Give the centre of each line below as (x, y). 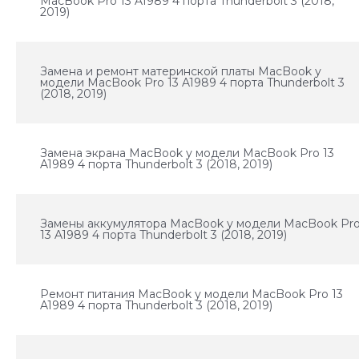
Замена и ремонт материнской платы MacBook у (181, 71)
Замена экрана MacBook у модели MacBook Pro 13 (188, 153)
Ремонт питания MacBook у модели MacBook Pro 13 (192, 294)
